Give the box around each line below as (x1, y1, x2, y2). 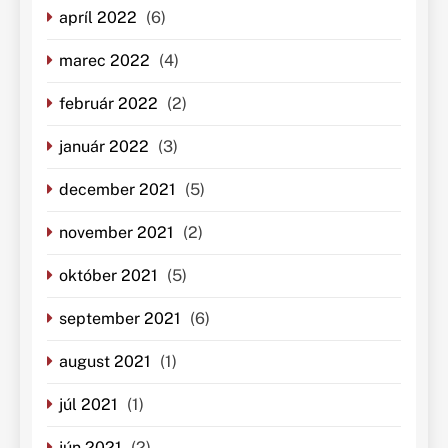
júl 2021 (59, 395, 118, 415)
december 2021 (59, 180, 176, 200)
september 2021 (59, 309, 181, 329)
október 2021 (59, 266, 158, 286)
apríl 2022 (59, 8, 137, 28)
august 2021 (59, 352, 151, 372)
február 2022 (59, 94, 158, 114)
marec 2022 (59, 51, 150, 71)
